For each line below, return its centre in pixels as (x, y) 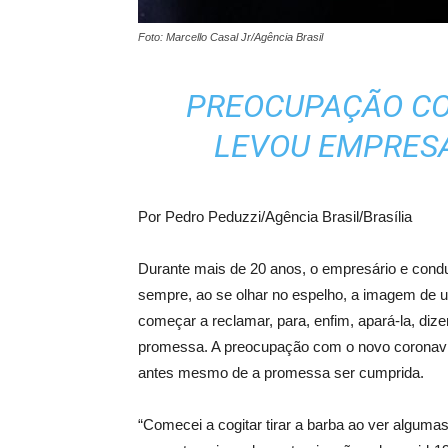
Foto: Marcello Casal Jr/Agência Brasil (230, 37)
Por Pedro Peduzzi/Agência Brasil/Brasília (275, 216)
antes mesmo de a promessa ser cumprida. (281, 372)
